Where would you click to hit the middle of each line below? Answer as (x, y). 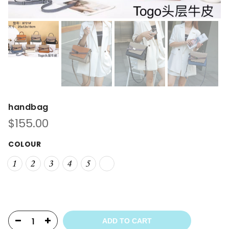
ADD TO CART (127, 221)
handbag (28, 107)
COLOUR (25, 144)
